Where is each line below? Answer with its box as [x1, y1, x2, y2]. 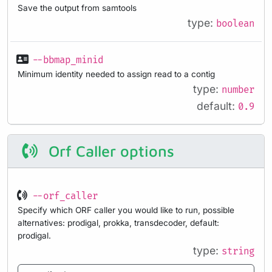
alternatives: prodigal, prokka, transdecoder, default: [18, 218, 219, 228]
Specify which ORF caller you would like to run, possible [18, 205, 234, 216]
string [222, 246, 254, 258]
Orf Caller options [44, 142, 174, 160]
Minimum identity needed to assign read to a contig [18, 69, 215, 79]
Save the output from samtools [18, 2, 137, 13]
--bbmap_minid [32, 54, 103, 66]
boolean [216, 18, 254, 30]
